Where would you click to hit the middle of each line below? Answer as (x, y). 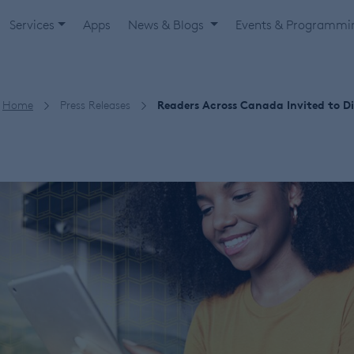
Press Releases (95, 105)
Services (32, 24)
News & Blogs (167, 24)
